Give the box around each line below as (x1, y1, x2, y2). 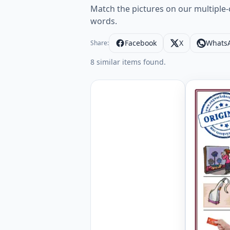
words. (90, 15, 117, 27)
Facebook (125, 38, 157, 48)
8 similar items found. (90, 57, 166, 67)
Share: (90, 39, 109, 47)
